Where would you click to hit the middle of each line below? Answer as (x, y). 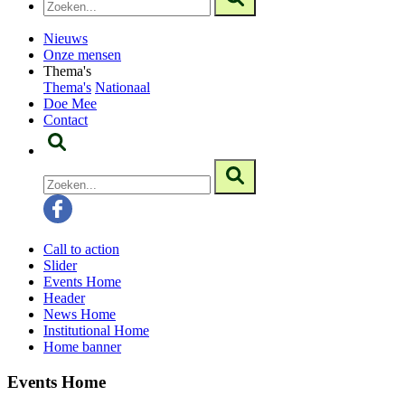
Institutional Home (96, 330)
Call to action (81, 249)
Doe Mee (70, 104)
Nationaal (122, 87)
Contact (66, 120)
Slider (60, 265)
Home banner (82, 347)
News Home (80, 314)
